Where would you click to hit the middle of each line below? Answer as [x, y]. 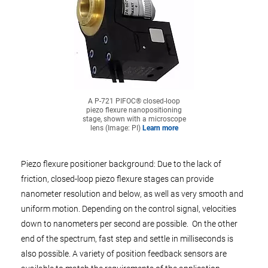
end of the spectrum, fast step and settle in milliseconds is [127, 239]
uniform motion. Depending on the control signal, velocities [129, 209]
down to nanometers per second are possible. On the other [129, 224]
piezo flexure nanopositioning [134, 110]
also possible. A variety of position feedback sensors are [124, 254]
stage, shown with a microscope [134, 119]
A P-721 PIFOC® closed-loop [134, 101]
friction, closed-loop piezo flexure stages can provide [117, 179]
